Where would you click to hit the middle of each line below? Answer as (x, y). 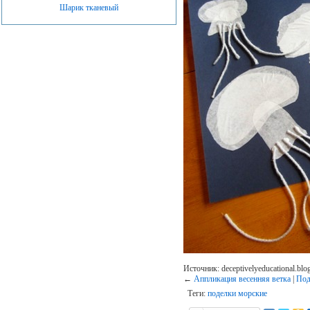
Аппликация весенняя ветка (242, 279)
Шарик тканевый (89, 8)
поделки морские (237, 293)
